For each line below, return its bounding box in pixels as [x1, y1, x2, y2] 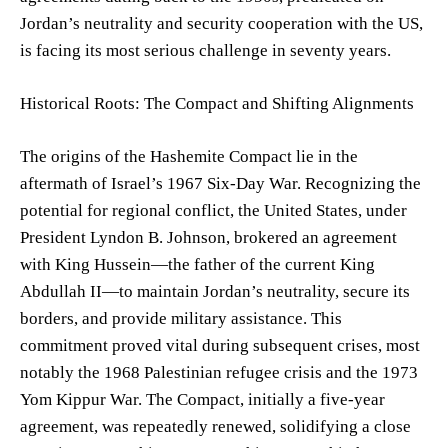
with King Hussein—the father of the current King [20, 254, 375, 274]
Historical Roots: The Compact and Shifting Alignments [20, 93, 414, 113]
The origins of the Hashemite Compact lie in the [20, 146, 358, 166]
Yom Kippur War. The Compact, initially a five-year [20, 389, 385, 409]
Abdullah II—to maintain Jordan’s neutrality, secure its [20, 281, 410, 301]
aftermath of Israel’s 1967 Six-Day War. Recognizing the [20, 173, 421, 193]
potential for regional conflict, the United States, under [20, 200, 407, 220]
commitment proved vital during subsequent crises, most [20, 335, 420, 355]
